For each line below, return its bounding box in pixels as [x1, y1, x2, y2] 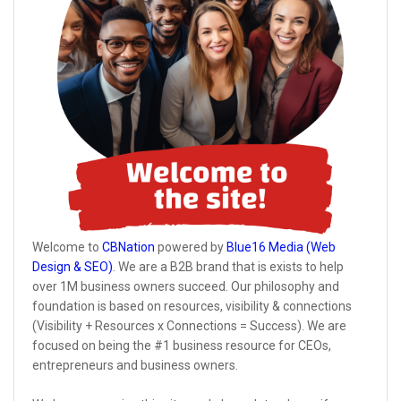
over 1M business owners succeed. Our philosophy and [32, 279, 339, 294]
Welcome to [32, 240, 102, 255]
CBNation [102, 240, 155, 255]
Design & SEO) [32, 260, 113, 275]
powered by [155, 240, 226, 255]
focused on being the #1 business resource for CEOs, [32, 338, 331, 354]
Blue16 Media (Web [226, 240, 336, 255]
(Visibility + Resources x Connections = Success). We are [32, 319, 346, 334]
